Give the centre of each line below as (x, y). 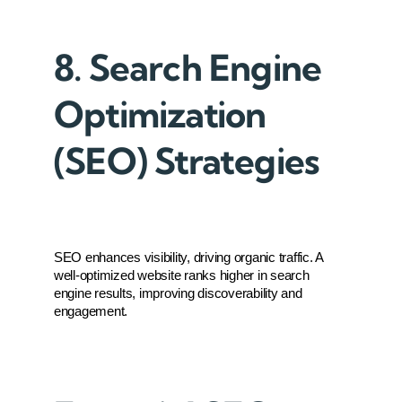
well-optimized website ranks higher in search (182, 276)
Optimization (160, 115)
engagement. (91, 312)
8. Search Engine (188, 68)
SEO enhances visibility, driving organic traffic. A (188, 258)
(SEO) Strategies (187, 162)
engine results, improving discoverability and (178, 294)
